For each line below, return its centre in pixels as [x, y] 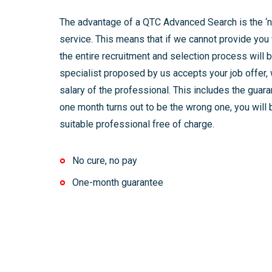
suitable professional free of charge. [137, 124]
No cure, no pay [104, 161]
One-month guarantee [117, 182]
